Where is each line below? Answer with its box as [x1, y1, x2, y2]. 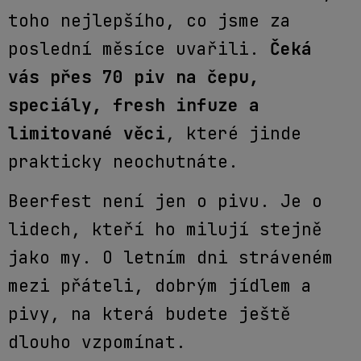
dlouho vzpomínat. [8, 331, 186, 354]
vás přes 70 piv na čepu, [8, 66, 259, 88]
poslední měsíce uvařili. [8, 38, 270, 60]
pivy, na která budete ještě [8, 303, 291, 326]
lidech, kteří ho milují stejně [8, 218, 322, 241]
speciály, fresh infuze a [8, 94, 259, 116]
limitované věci [8, 122, 165, 144]
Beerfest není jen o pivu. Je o [8, 190, 322, 213]
